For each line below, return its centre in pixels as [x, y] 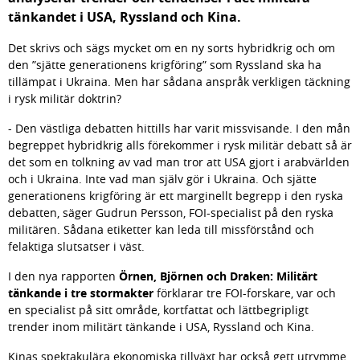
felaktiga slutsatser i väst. [76, 246]
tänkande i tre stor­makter [81, 293]
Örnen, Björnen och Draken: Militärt [218, 276]
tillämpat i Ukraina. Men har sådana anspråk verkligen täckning [179, 82]
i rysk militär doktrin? [65, 98]
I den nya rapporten [63, 276]
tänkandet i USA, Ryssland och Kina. [125, 17]
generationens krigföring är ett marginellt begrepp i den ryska [176, 196]
